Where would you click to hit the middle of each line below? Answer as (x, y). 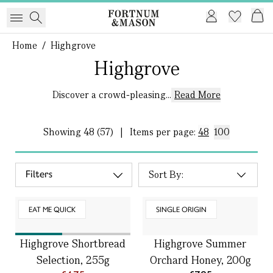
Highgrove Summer (200, 243)
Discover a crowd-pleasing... (112, 95)
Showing (63, 132)
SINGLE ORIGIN (181, 209)
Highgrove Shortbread (73, 243)
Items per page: (164, 132)
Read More (197, 95)
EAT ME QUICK (52, 209)
